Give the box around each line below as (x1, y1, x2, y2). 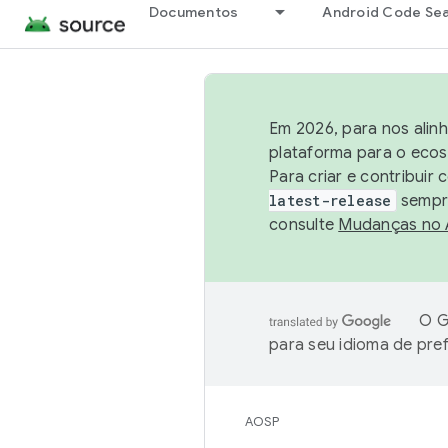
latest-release (269, 191, 392, 210)
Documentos (148, 3, 239, 21)
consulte (269, 215, 339, 235)
